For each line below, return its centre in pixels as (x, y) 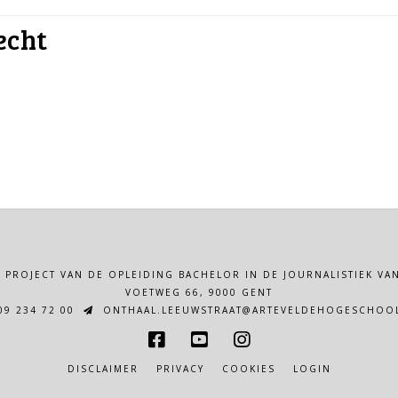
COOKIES (248, 369)
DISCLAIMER (103, 369)
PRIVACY (180, 369)
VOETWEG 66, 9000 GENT (199, 293)
